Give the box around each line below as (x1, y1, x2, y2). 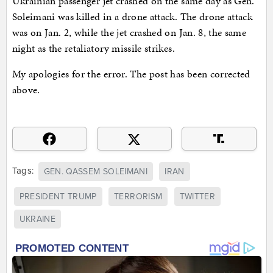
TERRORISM (114, 191, 163, 202)
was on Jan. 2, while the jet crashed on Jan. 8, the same (12, 24, 247, 40)
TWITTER (179, 191, 216, 202)
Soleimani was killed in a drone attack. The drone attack (12, 9, 253, 24)
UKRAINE (19, 213, 55, 224)
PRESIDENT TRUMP (19, 191, 97, 202)
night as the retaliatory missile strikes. (12, 40, 175, 55)
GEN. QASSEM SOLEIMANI (43, 166, 147, 177)
